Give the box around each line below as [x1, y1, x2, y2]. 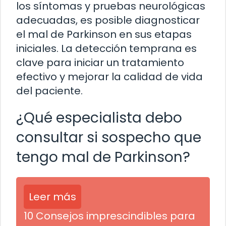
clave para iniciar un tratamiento [16, 55, 184, 70]
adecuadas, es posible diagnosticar [16, 13, 200, 28]
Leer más [29, 190, 76, 204]
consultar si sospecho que [16, 128, 201, 148]
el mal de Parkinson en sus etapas [16, 27, 192, 42]
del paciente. [16, 84, 83, 98]
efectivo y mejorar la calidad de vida [16, 70, 203, 84]
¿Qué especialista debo [16, 108, 182, 128]
